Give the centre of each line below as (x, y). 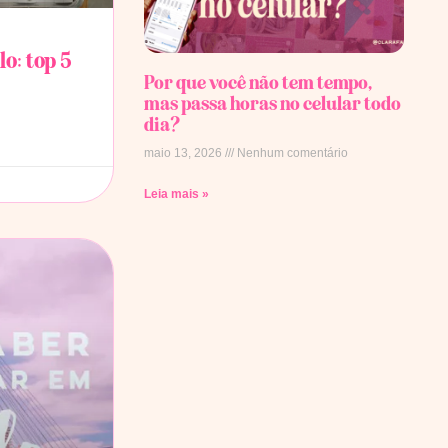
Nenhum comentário (291, 152)
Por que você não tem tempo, (257, 81)
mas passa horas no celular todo (272, 102)
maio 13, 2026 (184, 152)
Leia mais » (176, 193)
